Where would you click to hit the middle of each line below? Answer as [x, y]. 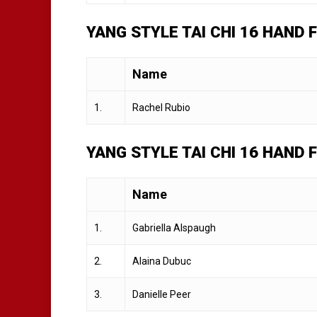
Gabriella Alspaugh [174, 227]
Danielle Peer [162, 294]
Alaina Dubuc [162, 261]
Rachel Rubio [161, 107]
